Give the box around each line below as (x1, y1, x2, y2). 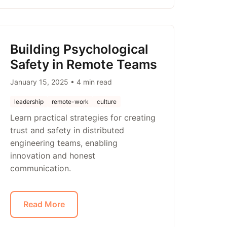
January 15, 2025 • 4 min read (10, 78, 112, 86)
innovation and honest (10, 150, 95, 161)
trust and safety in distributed (10, 125, 124, 135)
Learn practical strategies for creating (10, 112, 156, 123)
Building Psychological (10, 42, 148, 57)
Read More (23, 199, 65, 209)
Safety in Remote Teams (10, 57, 157, 72)
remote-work (51, 98, 89, 105)
